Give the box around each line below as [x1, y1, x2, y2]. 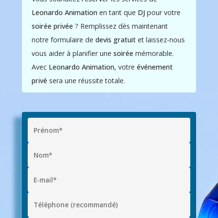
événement [136, 62, 173, 72]
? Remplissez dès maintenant [73, 21, 168, 31]
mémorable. [133, 48, 174, 58]
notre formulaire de [31, 35, 95, 44]
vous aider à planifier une [31, 48, 113, 58]
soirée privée [31, 21, 73, 31]
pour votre [145, 7, 181, 17]
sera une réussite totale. [47, 75, 125, 85]
